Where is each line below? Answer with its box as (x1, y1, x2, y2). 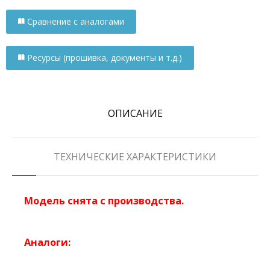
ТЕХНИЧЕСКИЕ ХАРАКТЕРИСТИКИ (54, 149, 216, 163)
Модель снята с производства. (24, 193, 184, 207)
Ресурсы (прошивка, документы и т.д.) (27, 51, 182, 63)
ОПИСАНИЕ (107, 106, 163, 120)
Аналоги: (24, 235, 71, 249)
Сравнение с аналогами (27, 15, 124, 27)
